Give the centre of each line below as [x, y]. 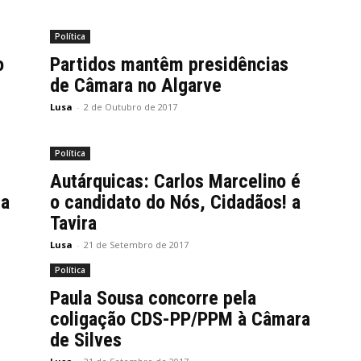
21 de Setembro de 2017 [136, 245]
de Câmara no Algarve [136, 85]
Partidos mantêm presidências [169, 64]
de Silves [86, 340]
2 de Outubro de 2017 [131, 107]
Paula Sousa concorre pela [153, 298]
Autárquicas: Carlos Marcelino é [175, 181]
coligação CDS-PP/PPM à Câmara [180, 319]
